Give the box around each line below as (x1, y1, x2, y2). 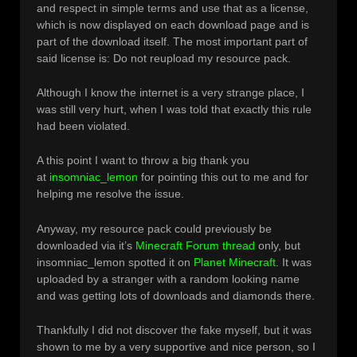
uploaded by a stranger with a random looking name (37, 272, 300, 285)
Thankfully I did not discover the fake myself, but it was (37, 324, 312, 337)
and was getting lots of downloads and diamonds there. (37, 288, 315, 302)
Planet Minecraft (194, 255, 276, 269)
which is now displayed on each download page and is (37, 18, 309, 31)
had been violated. (37, 120, 130, 133)
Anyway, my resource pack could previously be (37, 222, 272, 235)
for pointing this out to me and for (138, 171, 308, 184)
